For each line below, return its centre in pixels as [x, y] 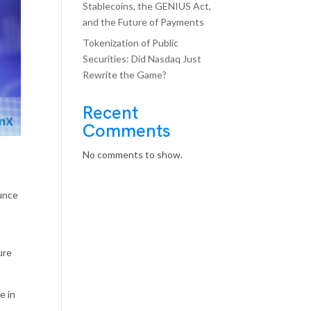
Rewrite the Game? [125, 75]
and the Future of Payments [144, 22]
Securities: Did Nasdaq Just [142, 59]
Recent [111, 112]
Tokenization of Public [131, 43]
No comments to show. [133, 154]
